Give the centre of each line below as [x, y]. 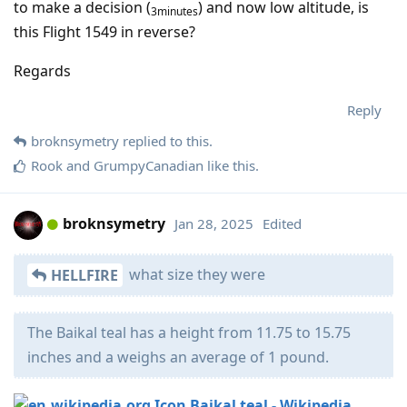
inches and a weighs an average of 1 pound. [178, 357]
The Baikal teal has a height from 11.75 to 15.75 [189, 333]
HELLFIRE [84, 276]
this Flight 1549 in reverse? [104, 32]
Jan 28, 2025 [214, 224]
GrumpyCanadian [149, 166]
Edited [282, 224]
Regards [42, 71]
